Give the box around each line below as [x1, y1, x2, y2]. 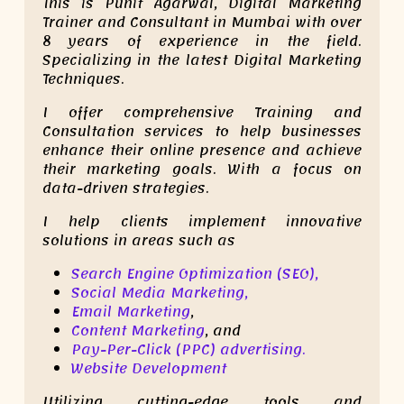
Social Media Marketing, [70, 280, 248, 306]
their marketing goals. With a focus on [41, 156, 363, 182]
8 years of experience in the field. [41, 28, 363, 54]
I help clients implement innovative [41, 208, 363, 234]
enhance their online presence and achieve [41, 137, 363, 163]
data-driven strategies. [41, 175, 209, 201]
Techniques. [41, 66, 124, 92]
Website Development [70, 355, 226, 381]
